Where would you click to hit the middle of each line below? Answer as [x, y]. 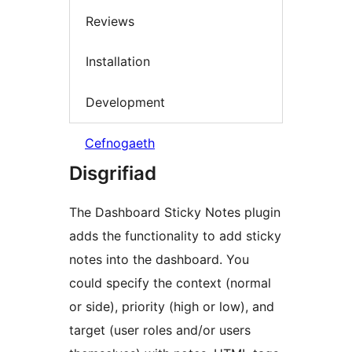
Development [125, 102]
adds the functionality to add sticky [175, 236]
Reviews [110, 21]
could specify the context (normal [170, 283]
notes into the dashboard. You [159, 260]
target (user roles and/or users [160, 330]
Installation [118, 62]
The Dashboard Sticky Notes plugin [175, 213]
